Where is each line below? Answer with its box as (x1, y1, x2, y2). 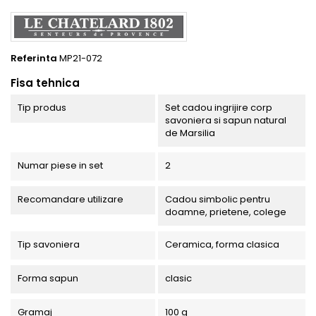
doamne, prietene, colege (164, 205, 286, 219)
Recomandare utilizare (18, 193, 123, 207)
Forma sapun (18, 272, 78, 286)
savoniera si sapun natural (164, 114, 286, 128)
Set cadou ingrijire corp (164, 101, 272, 115)
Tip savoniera (18, 238, 80, 252)
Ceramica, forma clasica (164, 238, 279, 252)
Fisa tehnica (11, 75, 80, 91)
